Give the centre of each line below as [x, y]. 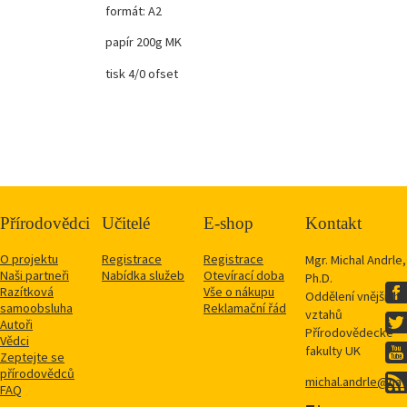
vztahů [324, 315]
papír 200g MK [144, 42]
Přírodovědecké [349, 333]
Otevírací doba [244, 276]
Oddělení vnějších [352, 297]
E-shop [228, 223]
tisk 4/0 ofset [142, 73]
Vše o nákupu [239, 292]
